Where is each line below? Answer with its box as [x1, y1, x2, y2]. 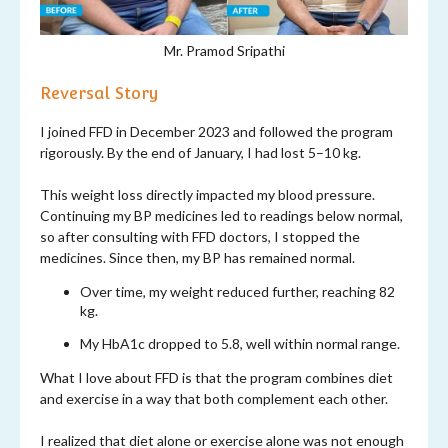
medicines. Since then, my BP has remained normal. [40, 249, 355, 267]
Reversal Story [40, 84, 159, 104]
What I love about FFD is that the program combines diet [40, 369, 393, 387]
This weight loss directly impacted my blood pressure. [40, 186, 375, 204]
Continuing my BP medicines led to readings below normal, [40, 207, 403, 225]
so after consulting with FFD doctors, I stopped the [40, 228, 360, 246]
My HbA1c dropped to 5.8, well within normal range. [80, 335, 400, 353]
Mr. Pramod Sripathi [163, 41, 285, 59]
